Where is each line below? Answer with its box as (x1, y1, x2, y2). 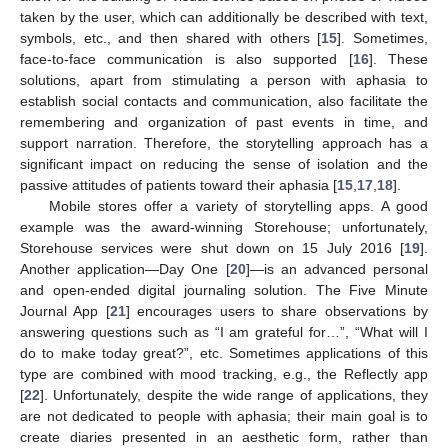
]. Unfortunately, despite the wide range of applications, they (40, 387, 428, 404)
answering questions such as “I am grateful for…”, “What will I (20, 324, 428, 341)
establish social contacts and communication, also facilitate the (20, 93, 428, 110)
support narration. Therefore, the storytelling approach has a (20, 135, 428, 152)
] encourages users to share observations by (125, 303, 428, 320)
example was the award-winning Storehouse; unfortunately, (20, 219, 428, 236)
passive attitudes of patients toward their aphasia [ (20, 177, 337, 194)
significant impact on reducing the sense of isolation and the (20, 156, 428, 173)
